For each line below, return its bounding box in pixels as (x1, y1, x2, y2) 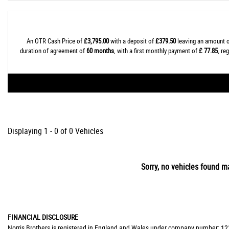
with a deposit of (108, 36, 155, 45)
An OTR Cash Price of (26, 36, 84, 45)
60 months (86, 46, 114, 55)
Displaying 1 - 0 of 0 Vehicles (8, 125, 103, 136)
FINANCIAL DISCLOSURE (8, 212, 78, 222)
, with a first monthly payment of (113, 46, 199, 55)
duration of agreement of (19, 46, 86, 55)
